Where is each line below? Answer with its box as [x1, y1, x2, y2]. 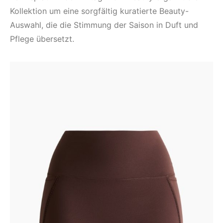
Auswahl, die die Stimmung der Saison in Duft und [10, 20, 198, 30]
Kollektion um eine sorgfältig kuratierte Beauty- [10, 6, 189, 16]
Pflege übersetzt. [10, 34, 74, 44]
